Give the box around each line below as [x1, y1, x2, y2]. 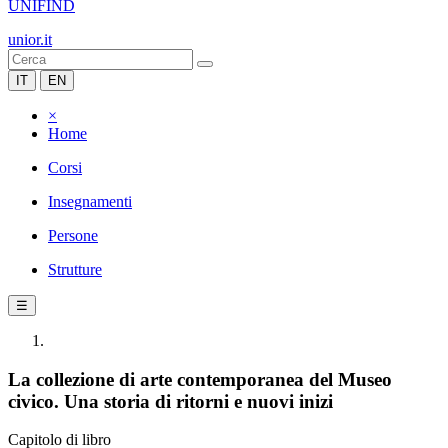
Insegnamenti [48, 193, 132, 210]
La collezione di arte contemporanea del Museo [8, 368, 392, 390]
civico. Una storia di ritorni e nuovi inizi [8, 390, 333, 412]
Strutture [48, 261, 102, 278]
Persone [48, 227, 98, 244]
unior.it [8, 31, 52, 48]
